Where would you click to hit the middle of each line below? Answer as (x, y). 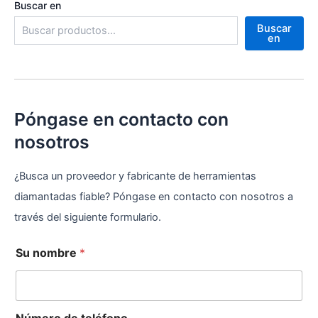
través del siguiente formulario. (88, 218)
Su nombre (48, 252)
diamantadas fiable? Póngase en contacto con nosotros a (154, 197)
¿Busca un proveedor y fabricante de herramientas (135, 176)
